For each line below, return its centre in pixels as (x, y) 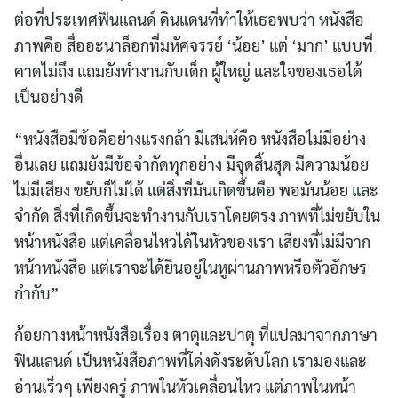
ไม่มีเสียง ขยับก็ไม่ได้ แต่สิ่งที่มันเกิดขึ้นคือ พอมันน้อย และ (196, 189)
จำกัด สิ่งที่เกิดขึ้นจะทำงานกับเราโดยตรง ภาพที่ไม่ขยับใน (197, 215)
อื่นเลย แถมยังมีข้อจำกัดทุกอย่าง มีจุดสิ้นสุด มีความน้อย (191, 163)
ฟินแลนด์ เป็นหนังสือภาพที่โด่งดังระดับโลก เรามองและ (191, 360)
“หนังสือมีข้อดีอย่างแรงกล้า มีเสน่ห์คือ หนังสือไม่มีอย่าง (190, 138)
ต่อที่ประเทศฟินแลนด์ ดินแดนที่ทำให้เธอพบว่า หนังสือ (189, 19)
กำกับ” (37, 292)
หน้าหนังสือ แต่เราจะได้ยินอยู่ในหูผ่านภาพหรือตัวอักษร (191, 267)
